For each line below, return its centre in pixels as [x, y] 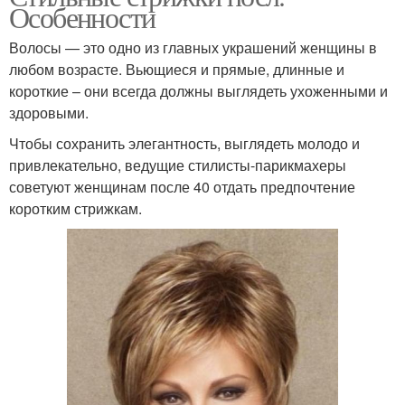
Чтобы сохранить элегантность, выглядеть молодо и [184, 143]
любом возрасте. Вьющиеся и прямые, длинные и [177, 69]
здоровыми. [49, 112]
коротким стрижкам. [75, 208]
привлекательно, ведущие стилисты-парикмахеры [178, 165]
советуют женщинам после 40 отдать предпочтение [182, 186]
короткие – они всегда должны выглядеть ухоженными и [198, 90]
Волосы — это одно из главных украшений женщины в [193, 47]
